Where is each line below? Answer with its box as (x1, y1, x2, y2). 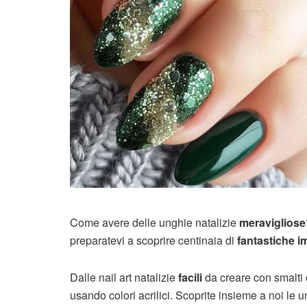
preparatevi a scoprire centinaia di (70, 232, 237, 249)
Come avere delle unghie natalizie (70, 214, 239, 231)
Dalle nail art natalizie (70, 269, 178, 286)
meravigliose (239, 214, 306, 231)
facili (178, 269, 202, 286)
